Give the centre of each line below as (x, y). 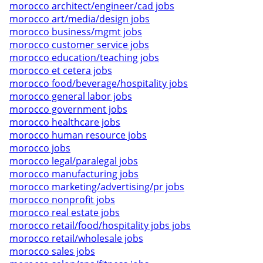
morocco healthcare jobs (65, 122)
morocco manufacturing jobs (74, 174)
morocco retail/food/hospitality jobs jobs (100, 225)
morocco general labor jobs (71, 96)
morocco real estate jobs (65, 213)
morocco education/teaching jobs (84, 58)
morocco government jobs (68, 109)
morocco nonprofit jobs (62, 200)
